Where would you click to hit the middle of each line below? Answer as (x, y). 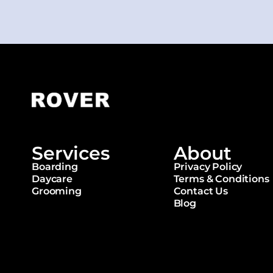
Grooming (57, 191)
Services (71, 153)
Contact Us (200, 191)
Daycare (52, 179)
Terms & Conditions (221, 179)
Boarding (55, 167)
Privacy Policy (208, 167)
